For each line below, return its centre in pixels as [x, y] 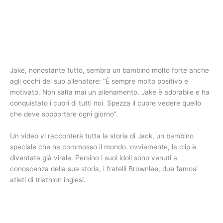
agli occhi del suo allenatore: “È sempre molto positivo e [99, 81]
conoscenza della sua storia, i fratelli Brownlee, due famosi [104, 169]
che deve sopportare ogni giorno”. [64, 114]
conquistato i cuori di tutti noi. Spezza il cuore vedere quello [106, 103]
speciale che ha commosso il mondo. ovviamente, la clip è [103, 147]
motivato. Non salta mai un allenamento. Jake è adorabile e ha [110, 92]
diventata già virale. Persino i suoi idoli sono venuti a [94, 158]
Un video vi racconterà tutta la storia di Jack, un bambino [102, 136]
